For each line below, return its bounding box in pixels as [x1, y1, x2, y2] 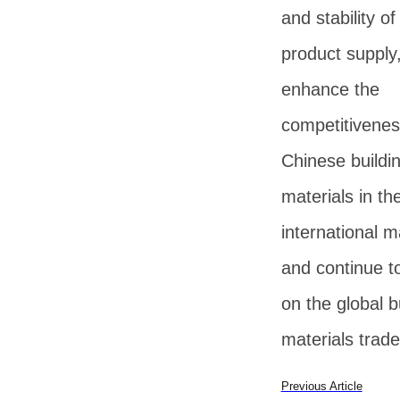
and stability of [280, 8, 396, 28]
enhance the [280, 79, 379, 99]
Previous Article [280, 379, 362, 393]
